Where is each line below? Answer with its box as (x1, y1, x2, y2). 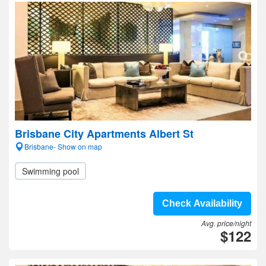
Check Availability (162, 198, 242, 208)
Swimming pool (22, 165, 79, 177)
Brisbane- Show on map (24, 141, 102, 151)
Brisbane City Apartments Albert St (15, 126, 194, 141)
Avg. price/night (201, 218, 251, 228)
